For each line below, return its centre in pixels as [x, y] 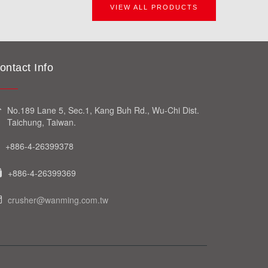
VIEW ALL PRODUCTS [154, 7]
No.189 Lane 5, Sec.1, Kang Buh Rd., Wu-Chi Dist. [103, 110]
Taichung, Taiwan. [42, 122]
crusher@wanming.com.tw [58, 200]
